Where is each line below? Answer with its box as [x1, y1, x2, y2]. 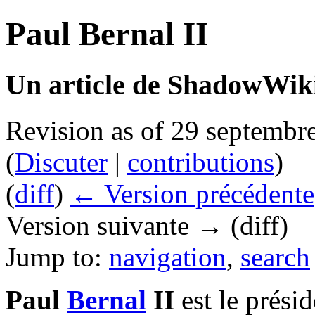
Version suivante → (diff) [6, 210, 288, 240]
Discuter [15, 146, 108, 177]
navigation [109, 241, 226, 272]
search [240, 241, 310, 272]
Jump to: [6, 241, 109, 272]
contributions [127, 146, 274, 177]
